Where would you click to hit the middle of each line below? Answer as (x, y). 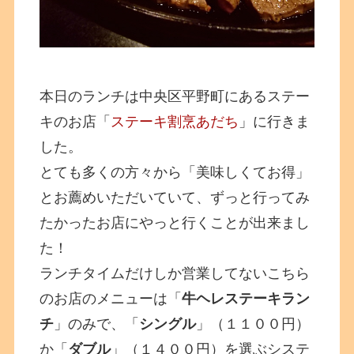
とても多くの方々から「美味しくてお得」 (175, 173)
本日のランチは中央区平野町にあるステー (175, 97)
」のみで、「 (97, 324)
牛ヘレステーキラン (246, 299)
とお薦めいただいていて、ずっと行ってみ (175, 198)
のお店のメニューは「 (111, 299)
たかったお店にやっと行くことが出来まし (175, 223)
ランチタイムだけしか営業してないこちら (175, 274)
